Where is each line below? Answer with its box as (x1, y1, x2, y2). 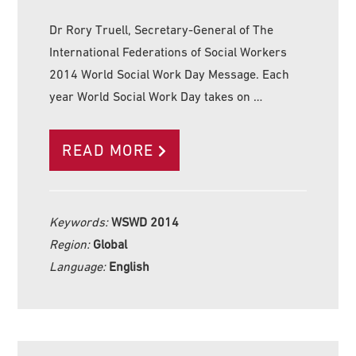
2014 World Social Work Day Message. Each (49, 66, 290, 81)
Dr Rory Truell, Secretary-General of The (49, 21, 274, 37)
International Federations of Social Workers (49, 44, 288, 59)
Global (93, 236, 128, 251)
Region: (49, 236, 94, 251)
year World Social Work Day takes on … (49, 88, 263, 103)
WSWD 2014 (111, 214, 180, 229)
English (109, 258, 150, 273)
